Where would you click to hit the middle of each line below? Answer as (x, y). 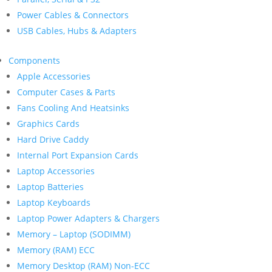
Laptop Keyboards (54, 202)
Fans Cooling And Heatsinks (73, 108)
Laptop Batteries (50, 187)
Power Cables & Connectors (73, 15)
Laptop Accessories (56, 171)
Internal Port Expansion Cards (78, 155)
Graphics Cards (48, 124)
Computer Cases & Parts (66, 92)
